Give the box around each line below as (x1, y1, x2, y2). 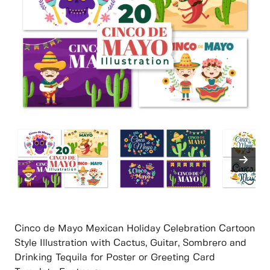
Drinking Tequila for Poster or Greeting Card (14, 253, 215, 263)
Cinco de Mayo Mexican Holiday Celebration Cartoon (14, 224, 255, 234)
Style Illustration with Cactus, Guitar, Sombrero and (14, 239, 246, 248)
